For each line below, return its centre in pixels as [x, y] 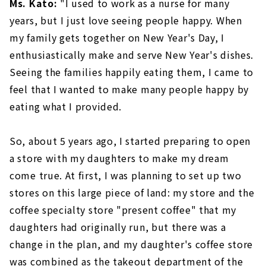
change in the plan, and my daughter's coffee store [132, 244]
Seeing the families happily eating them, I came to [132, 72]
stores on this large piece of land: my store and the [132, 193]
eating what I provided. [66, 107]
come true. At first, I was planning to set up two [126, 175]
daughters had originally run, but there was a [118, 227]
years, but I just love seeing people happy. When [126, 20]
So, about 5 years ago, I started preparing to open [130, 141]
